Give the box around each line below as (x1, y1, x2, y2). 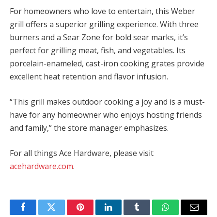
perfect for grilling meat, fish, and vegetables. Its (10, 45, 186, 56)
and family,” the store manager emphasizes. (10, 122, 169, 133)
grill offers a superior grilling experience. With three (10, 19, 199, 30)
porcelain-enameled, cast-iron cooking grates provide (10, 58, 204, 69)
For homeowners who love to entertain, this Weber (10, 6, 195, 17)
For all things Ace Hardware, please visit (10, 147, 154, 158)
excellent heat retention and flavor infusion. (10, 71, 168, 82)
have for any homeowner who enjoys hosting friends (10, 109, 202, 120)
